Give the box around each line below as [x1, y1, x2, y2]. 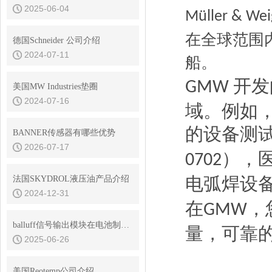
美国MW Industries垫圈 [13, 82, 98, 91]
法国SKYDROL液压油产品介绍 [13, 174, 129, 183]
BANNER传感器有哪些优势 [13, 128, 115, 137]
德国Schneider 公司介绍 [13, 36, 100, 45]
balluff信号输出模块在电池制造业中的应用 [121, 220, 129, 229]
